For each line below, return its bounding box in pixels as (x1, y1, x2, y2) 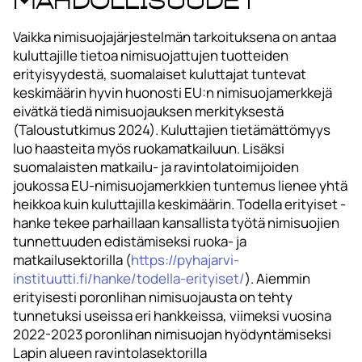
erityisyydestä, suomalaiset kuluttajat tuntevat (13, 65, 306, 84)
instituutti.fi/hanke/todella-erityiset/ (13, 269, 245, 288)
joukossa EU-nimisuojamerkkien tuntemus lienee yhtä (13, 176, 347, 196)
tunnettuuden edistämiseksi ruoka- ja (13, 232, 246, 251)
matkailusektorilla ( (13, 250, 131, 270)
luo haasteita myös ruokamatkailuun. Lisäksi (13, 139, 284, 158)
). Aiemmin (245, 269, 310, 288)
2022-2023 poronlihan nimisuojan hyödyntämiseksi (13, 325, 331, 344)
